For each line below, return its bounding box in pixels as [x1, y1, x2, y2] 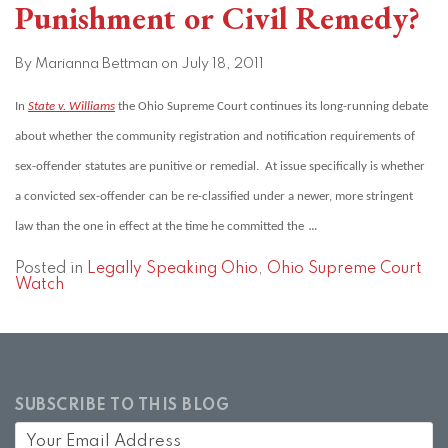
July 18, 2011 [181, 57, 264, 72]
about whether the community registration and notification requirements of [15, 130, 415, 144]
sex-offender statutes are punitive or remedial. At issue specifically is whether [15, 160, 425, 174]
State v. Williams [28, 100, 115, 114]
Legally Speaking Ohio [87, 261, 258, 278]
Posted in [15, 261, 87, 278]
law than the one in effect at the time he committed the [15, 220, 307, 234]
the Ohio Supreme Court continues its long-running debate [115, 100, 428, 114]
